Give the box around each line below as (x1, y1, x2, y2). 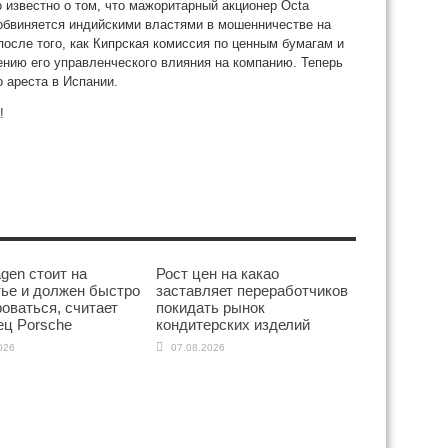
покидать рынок (156, 299, 265, 316)
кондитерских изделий (156, 316, 310, 333)
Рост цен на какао (156, 265, 279, 282)
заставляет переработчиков (156, 282, 348, 299)
